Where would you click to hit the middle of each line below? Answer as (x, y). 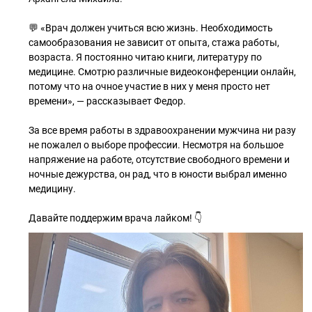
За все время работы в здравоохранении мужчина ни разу (162, 130)
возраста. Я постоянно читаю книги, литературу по (145, 57)
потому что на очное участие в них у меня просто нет (149, 86)
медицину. (52, 189)
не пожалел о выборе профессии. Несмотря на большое (156, 145)
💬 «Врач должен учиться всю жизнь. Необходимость (151, 28)
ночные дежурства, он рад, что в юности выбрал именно (158, 174)
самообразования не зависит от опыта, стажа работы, (154, 42)
